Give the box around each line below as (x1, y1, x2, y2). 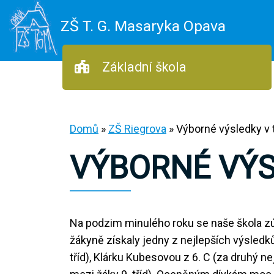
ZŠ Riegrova (108, 122, 166, 135)
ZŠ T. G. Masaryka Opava (61, 17, 226, 35)
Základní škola (99, 59, 187, 75)
